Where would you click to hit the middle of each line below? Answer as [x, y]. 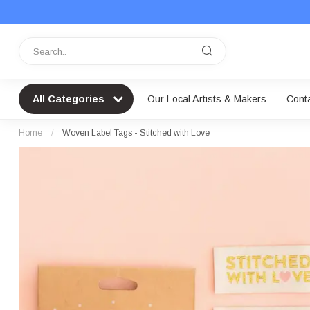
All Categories [70, 99]
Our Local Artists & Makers [207, 99]
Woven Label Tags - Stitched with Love [136, 133]
